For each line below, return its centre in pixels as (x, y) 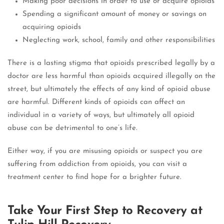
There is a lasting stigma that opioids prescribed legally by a (111, 63)
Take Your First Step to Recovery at (105, 211)
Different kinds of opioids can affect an (118, 102)
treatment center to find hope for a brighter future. (94, 177)
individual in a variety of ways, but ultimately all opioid (101, 115)
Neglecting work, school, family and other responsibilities (119, 40)
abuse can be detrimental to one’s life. (72, 128)
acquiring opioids (52, 27)
